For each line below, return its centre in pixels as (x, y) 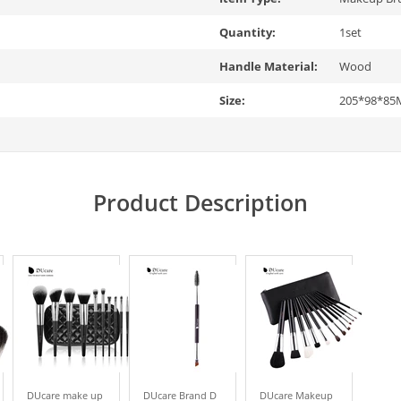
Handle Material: (269, 66)
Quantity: (247, 32)
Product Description (200, 202)
